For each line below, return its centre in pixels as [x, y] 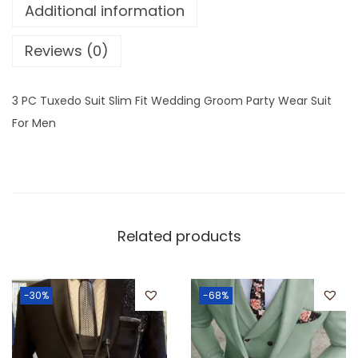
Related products [179, 237]
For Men [34, 123]
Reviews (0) [67, 51]
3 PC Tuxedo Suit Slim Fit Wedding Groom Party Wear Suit [172, 101]
